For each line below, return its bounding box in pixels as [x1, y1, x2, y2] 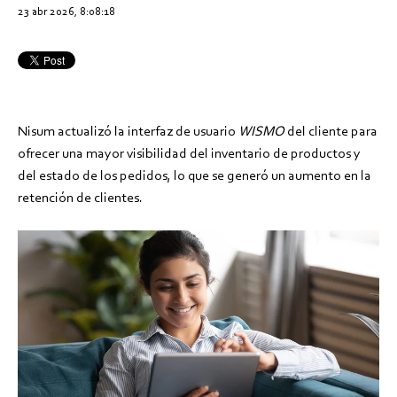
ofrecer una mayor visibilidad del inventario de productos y [18, 144, 361, 162]
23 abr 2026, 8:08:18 [18, 4, 115, 19]
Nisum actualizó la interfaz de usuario [18, 122, 238, 140]
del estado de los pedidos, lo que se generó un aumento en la [18, 167, 371, 184]
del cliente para [284, 122, 378, 140]
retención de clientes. [18, 189, 145, 206]
